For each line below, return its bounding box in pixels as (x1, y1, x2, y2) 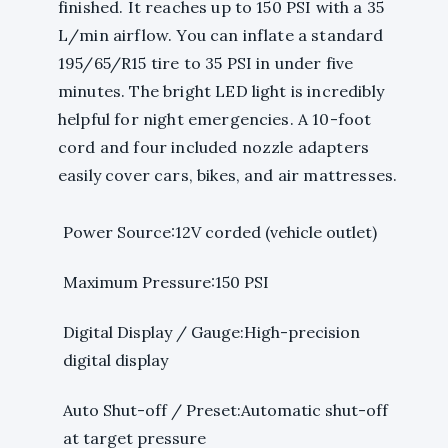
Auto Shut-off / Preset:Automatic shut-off (63, 400, 388, 421)
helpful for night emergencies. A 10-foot (58, 109, 372, 130)
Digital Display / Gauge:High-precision (63, 322, 360, 343)
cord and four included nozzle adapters (58, 137, 370, 158)
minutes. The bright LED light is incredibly (58, 81, 384, 102)
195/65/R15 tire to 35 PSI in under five (58, 53, 354, 74)
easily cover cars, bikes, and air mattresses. (58, 165, 398, 186)
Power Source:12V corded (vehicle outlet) (63, 222, 377, 243)
